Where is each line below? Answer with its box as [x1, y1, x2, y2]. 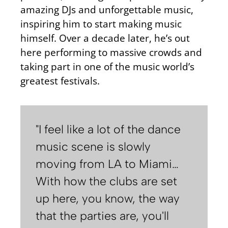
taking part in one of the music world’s [20, 59, 194, 73]
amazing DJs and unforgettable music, [20, 2, 193, 16]
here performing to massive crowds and [20, 45, 202, 59]
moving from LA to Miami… [36, 157, 179, 172]
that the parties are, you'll [36, 209, 169, 223]
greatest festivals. [20, 73, 100, 88]
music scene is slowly [36, 139, 151, 154]
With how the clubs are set [36, 174, 177, 189]
